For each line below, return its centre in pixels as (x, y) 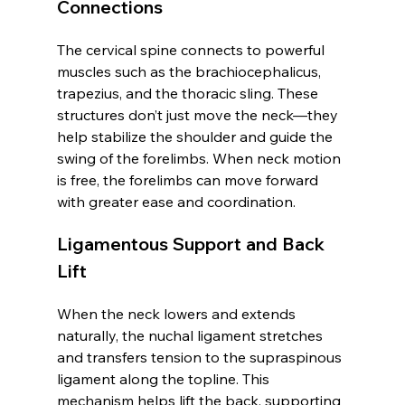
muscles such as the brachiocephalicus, (190, 71)
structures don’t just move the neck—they (199, 115)
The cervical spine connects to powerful (192, 50)
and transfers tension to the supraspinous (201, 357)
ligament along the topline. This (165, 379)
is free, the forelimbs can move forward (189, 180)
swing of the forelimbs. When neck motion (200, 158)
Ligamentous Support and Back (193, 244)
